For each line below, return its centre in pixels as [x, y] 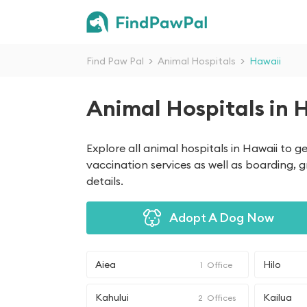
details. [105, 181]
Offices [222, 298]
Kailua [278, 297]
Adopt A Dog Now [221, 218]
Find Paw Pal [115, 61]
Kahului [112, 297]
